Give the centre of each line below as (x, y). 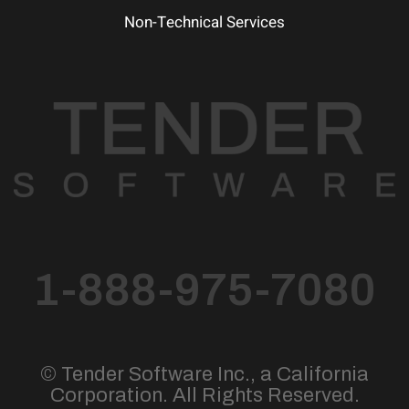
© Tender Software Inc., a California (204, 375)
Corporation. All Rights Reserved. (204, 396)
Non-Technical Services (204, 23)
